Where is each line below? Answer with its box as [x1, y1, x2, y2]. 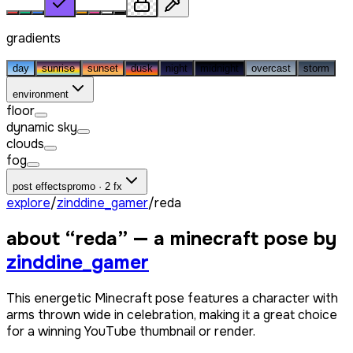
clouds [6, 135, 44, 152]
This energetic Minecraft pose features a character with [6, 289, 338, 307]
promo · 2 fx [67, 180, 122, 192]
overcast [251, 61, 291, 74]
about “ [6, 226, 76, 251]
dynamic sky [6, 118, 77, 136]
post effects [13, 180, 67, 192]
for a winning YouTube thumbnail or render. [6, 322, 255, 340]
